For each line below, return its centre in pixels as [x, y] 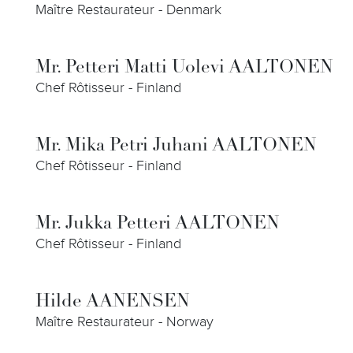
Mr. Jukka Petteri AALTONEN [158, 224]
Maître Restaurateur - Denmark [128, 10]
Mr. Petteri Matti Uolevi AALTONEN [184, 68]
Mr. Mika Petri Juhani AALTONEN [176, 146]
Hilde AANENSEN [113, 302]
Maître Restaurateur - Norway [124, 322]
